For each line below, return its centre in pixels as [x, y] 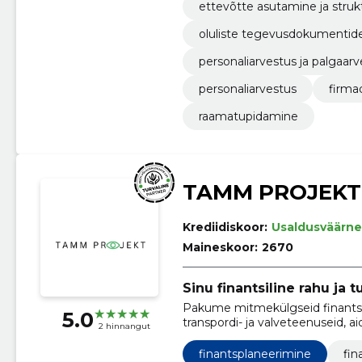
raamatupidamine [248, 117]
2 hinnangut [124, 326]
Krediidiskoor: [225, 227]
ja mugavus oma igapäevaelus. [269, 337]
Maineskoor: [220, 248]
